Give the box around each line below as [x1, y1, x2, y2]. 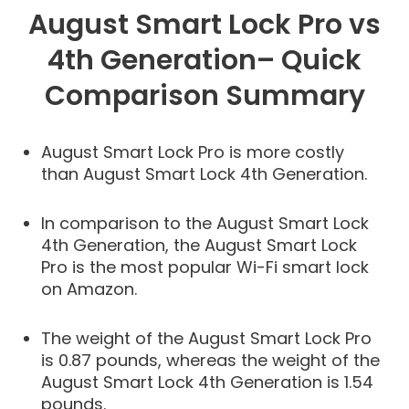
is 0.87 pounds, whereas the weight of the [41, 348, 380, 372]
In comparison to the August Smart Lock [41, 211, 369, 235]
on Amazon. [41, 277, 137, 300]
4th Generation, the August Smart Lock [41, 233, 357, 257]
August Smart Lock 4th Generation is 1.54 [41, 370, 373, 393]
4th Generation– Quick [47, 40, 362, 79]
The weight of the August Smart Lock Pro [41, 326, 372, 350]
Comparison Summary [44, 76, 365, 115]
